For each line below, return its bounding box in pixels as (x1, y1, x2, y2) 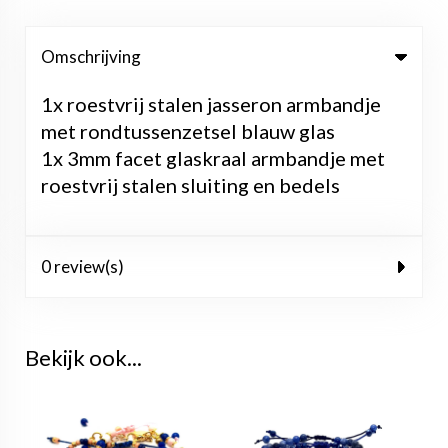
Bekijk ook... (25, 344, 142, 371)
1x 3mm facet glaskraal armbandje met (41, 146, 385, 170)
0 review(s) (41, 256, 124, 277)
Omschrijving (41, 46, 141, 67)
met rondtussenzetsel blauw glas (41, 119, 335, 143)
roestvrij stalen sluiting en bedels (41, 173, 340, 197)
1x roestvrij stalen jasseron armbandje (41, 92, 381, 116)
